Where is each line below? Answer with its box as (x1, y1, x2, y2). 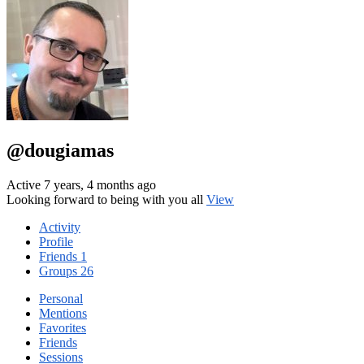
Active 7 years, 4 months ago (6, 177, 156, 192)
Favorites (39, 320, 86, 335)
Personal (39, 291, 83, 305)
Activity (39, 219, 80, 234)
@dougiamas (6, 139, 114, 161)
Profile (39, 234, 73, 249)
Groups (39, 263, 80, 278)
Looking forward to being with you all (6, 192, 206, 206)
